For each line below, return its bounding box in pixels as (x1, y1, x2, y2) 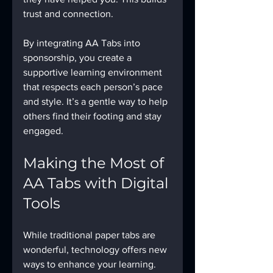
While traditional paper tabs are (23, 229, 158, 240)
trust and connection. (23, 8, 113, 19)
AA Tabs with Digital (23, 174, 172, 192)
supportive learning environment (23, 66, 165, 77)
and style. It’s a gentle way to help (23, 96, 170, 107)
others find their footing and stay (23, 110, 164, 121)
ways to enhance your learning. (23, 258, 158, 269)
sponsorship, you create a (23, 52, 134, 63)
